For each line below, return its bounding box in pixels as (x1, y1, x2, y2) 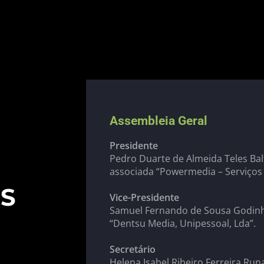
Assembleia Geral (109, 114, 207, 128)
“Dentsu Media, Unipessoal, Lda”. (109, 217, 260, 230)
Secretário (109, 243, 156, 256)
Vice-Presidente (109, 191, 179, 204)
